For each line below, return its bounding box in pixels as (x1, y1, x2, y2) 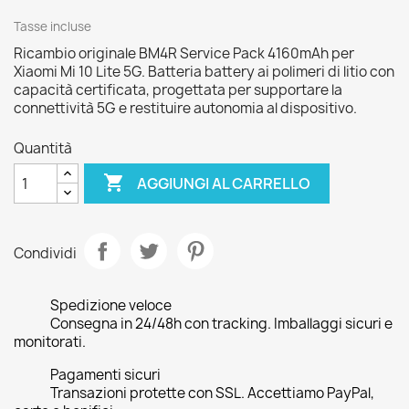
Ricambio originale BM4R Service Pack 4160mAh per (14, 44, 354, 63)
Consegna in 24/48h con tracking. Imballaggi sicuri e (50, 314, 393, 333)
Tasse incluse (14, 18, 91, 35)
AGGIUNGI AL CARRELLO (137, 173, 311, 194)
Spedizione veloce (50, 296, 172, 315)
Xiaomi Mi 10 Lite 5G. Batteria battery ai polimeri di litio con (14, 62, 394, 81)
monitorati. (14, 332, 86, 351)
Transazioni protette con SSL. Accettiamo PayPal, (50, 383, 374, 403)
